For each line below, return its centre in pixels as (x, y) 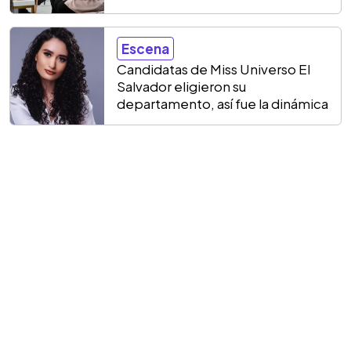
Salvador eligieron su (181, 87)
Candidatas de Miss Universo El (213, 69)
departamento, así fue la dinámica (223, 104)
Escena (145, 49)
